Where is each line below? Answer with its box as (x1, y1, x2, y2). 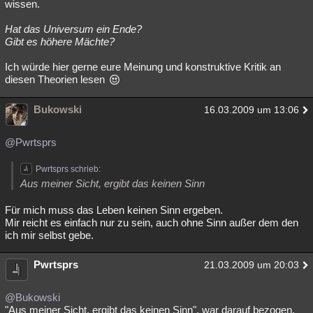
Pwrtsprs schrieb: (36, 164, 101, 174)
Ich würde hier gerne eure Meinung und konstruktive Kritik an (5, 61, 281, 73)
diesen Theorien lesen (5, 73, 108, 85)
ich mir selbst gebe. (5, 229, 94, 241)
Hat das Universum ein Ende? (5, 23, 142, 35)
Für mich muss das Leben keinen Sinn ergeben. (5, 204, 223, 216)
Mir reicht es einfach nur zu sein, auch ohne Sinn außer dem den (5, 217, 298, 228)
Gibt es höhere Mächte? (5, 36, 115, 48)
